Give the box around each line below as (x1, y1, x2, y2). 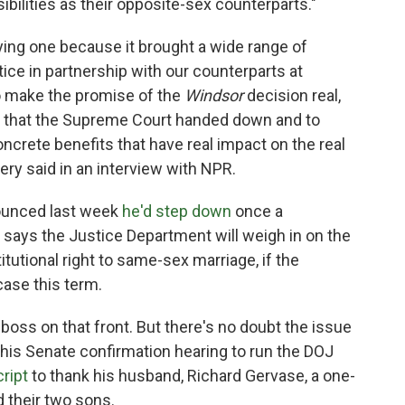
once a (231, 202, 283, 221)
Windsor (184, 86, 243, 106)
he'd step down (122, 202, 231, 221)
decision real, (243, 86, 341, 106)
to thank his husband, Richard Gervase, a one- (28, 366, 355, 386)
